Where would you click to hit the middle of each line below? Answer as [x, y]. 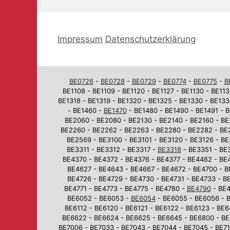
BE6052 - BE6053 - [99, 198]
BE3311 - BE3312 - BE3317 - [112, 149]
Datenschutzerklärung [150, 39]
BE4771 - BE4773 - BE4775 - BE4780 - [125, 188]
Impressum [80, 39]
